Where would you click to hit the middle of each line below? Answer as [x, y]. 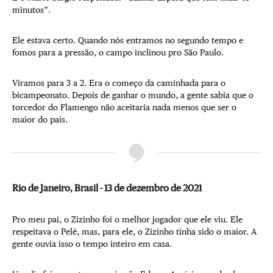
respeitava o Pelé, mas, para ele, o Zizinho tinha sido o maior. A [134, 231]
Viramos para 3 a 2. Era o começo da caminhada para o [119, 83]
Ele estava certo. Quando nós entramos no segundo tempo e [128, 40]
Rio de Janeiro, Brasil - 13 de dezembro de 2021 [107, 187]
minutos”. [31, 9]
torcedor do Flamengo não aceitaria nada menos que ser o [124, 107]
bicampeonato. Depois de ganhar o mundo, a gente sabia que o [133, 95]
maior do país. [40, 119]
